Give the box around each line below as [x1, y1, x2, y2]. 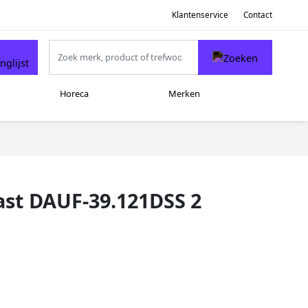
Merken [168, 87, 200, 100]
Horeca [59, 87, 89, 100]
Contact [243, 9, 272, 20]
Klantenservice [171, 9, 228, 20]
